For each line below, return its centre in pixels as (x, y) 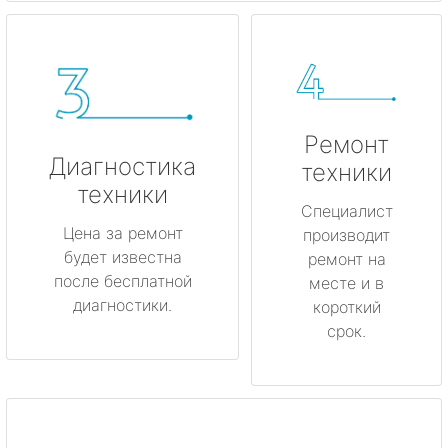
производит (346, 235)
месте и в (346, 283)
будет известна (122, 256)
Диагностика (122, 166)
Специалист (346, 211)
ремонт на (346, 259)
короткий (346, 307)
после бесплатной (122, 280)
